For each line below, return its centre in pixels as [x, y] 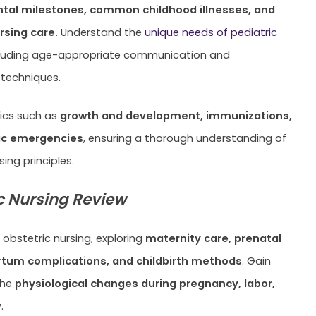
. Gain [256, 260]
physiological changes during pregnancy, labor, [145, 283]
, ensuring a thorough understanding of [184, 138]
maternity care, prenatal [213, 238]
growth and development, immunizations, [176, 115]
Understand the [101, 32]
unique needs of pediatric [211, 32]
